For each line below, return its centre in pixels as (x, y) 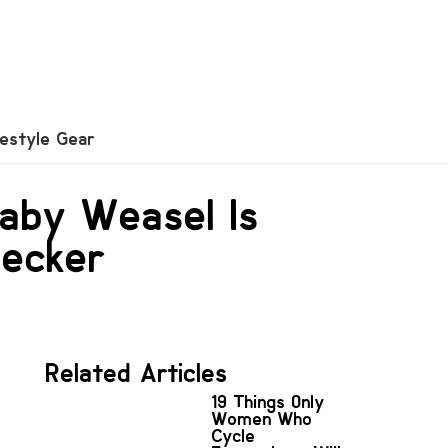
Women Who (262, 418)
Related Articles (137, 373)
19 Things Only (268, 401)
